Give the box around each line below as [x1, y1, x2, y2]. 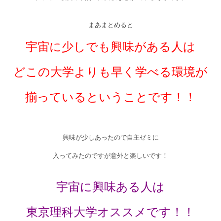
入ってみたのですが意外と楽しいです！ [53, 152, 168, 159]
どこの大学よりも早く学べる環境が [13, 66, 208, 78]
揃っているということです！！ [25, 91, 196, 104]
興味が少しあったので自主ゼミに [62, 134, 159, 141]
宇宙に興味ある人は [56, 181, 165, 193]
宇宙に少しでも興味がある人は [26, 40, 195, 53]
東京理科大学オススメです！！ [26, 206, 195, 219]
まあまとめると [88, 21, 133, 29]
